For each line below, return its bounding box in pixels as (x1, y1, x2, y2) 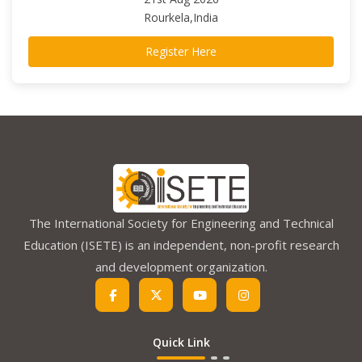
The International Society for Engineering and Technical (28, 215, 334, 232)
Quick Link (152, 335, 210, 351)
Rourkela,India (144, 10, 218, 26)
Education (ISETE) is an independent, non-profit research (23, 237, 339, 254)
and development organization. (95, 259, 267, 276)
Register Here (145, 44, 217, 60)
